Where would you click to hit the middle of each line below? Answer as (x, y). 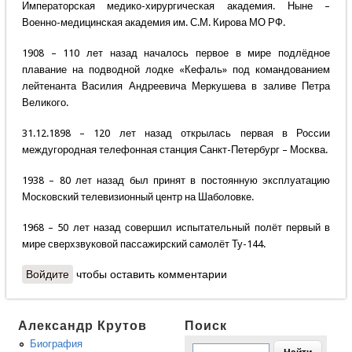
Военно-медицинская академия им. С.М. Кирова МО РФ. (153, 23)
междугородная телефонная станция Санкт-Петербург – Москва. (174, 150)
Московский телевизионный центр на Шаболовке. (137, 197)
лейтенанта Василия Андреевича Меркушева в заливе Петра (176, 86)
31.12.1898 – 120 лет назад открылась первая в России (176, 134)
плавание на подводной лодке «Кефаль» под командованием (176, 70)
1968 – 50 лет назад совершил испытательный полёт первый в (176, 228)
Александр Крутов (83, 326)
